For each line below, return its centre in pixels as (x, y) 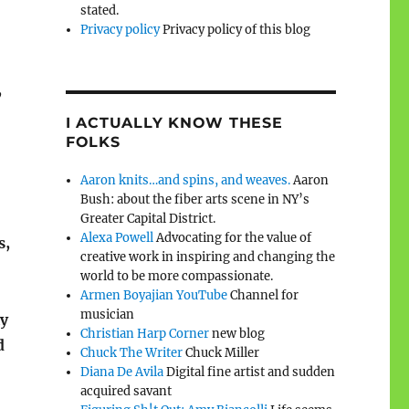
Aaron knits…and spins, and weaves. (186, 180)
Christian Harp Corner (145, 333)
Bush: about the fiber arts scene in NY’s (195, 199)
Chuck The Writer (132, 352)
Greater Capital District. (148, 218)
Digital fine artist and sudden (250, 372)
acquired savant (126, 391)
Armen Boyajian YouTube (154, 295)
